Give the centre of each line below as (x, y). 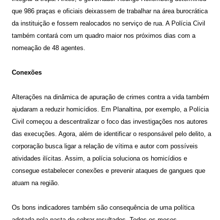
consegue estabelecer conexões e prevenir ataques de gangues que (109, 171)
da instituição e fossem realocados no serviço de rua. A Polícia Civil (109, 23)
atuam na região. (36, 183)
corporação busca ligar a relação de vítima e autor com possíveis (105, 146)
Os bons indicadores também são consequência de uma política (103, 207)
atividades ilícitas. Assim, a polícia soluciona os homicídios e (99, 158)
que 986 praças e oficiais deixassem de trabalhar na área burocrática (110, 11)
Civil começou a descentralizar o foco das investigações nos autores (110, 122)
